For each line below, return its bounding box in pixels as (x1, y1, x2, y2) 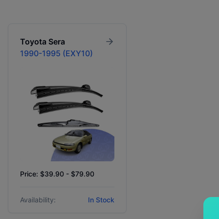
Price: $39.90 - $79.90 (20, 170, 94, 178)
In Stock (88, 196, 115, 204)
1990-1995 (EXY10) (20, 48, 93, 58)
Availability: (20, 196, 56, 204)
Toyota (20, 37, 46, 46)
